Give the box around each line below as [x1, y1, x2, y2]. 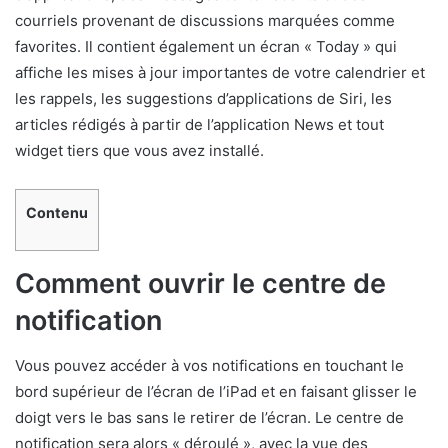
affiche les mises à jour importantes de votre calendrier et [15, 63, 425, 82]
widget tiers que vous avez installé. [15, 141, 264, 160]
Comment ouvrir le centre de [15, 267, 386, 301]
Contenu [26, 204, 88, 221]
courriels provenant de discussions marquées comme [15, 11, 395, 30]
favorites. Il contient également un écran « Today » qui [15, 37, 397, 56]
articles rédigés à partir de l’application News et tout [15, 115, 384, 134]
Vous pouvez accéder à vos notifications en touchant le [15, 355, 404, 375]
